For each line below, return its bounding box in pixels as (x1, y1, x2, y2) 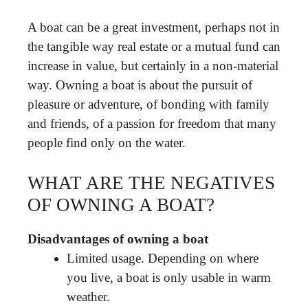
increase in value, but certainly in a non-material (27, 58, 278, 73)
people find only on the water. (27, 135, 186, 150)
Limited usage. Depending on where (67, 251, 258, 265)
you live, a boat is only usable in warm (67, 270, 271, 285)
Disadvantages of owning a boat (27, 232, 208, 246)
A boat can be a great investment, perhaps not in (27, 19, 280, 34)
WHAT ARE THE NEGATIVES (27, 173, 275, 193)
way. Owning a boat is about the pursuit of (27, 77, 252, 92)
